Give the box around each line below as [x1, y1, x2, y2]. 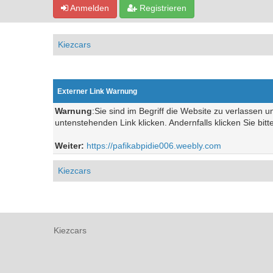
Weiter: [55, 141, 87, 151]
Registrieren [137, 3, 186, 13]
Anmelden [68, 3, 109, 13]
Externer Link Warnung [57, 87, 137, 96]
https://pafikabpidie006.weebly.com [87, 141, 221, 151]
